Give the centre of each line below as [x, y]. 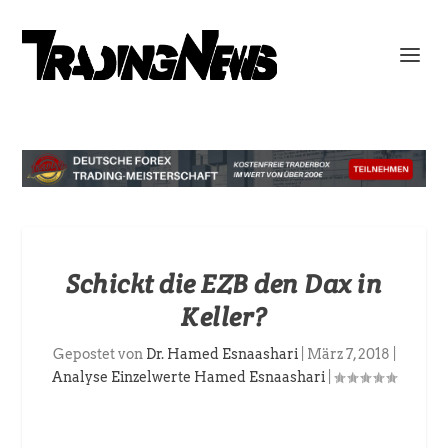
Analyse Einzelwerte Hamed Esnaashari [188, 377]
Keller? [224, 317]
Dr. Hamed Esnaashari [221, 354]
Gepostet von [99, 354]
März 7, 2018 [348, 354]
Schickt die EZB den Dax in [224, 284]
